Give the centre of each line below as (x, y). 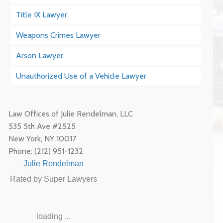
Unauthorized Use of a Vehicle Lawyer (81, 76)
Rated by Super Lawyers (53, 179)
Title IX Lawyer (42, 15)
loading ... (53, 216)
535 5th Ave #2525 (42, 126)
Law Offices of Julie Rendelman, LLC (71, 114)
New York (25, 139)
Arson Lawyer (40, 56)
